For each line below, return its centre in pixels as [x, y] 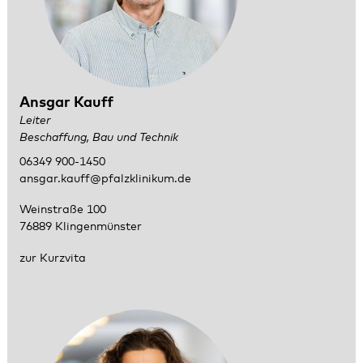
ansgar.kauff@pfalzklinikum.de [105, 179]
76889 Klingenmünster [80, 227]
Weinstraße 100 [62, 210]
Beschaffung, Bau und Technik [98, 138]
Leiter [35, 121]
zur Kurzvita [54, 258]
